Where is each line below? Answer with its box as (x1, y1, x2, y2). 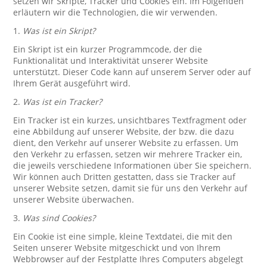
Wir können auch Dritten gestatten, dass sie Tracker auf (13, 171, 236, 182)
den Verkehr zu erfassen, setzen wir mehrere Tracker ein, (13, 148, 243, 160)
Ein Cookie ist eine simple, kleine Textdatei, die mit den (13, 231, 233, 242)
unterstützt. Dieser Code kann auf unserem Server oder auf (13, 66, 252, 77)
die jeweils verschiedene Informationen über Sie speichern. (13, 160, 252, 171)
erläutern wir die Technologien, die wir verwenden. (13, 7, 218, 18)
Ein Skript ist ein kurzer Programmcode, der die (13, 44, 203, 55)
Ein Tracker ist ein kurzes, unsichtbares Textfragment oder (13, 114, 247, 126)
